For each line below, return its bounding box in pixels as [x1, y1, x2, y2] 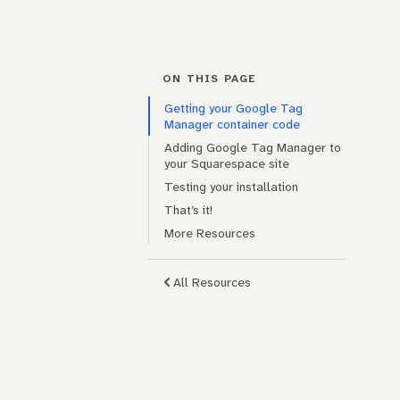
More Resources [164, 225, 255, 242]
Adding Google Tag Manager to [164, 139, 341, 156]
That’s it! [164, 202, 212, 219]
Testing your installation [164, 179, 298, 196]
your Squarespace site [164, 155, 289, 172]
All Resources [173, 274, 251, 291]
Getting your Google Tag [164, 100, 303, 117]
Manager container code [164, 116, 300, 133]
